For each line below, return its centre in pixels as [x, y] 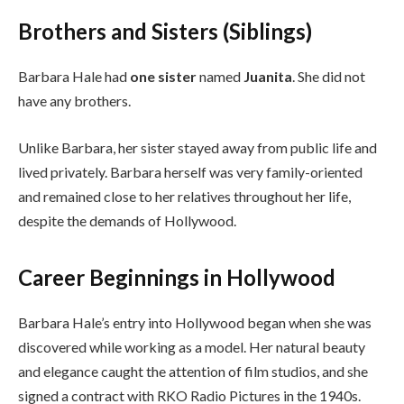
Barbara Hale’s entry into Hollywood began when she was [195, 322]
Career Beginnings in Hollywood [177, 277]
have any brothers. [74, 100]
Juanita [268, 76]
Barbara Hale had [74, 76]
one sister [163, 76]
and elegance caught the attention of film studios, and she [193, 371]
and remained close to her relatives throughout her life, [184, 196]
